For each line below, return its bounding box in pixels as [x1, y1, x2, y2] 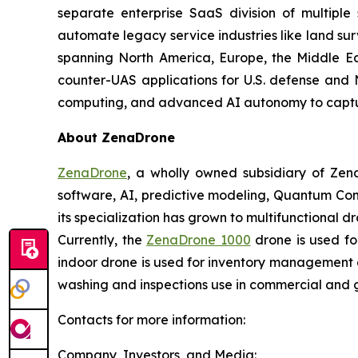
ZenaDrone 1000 [146, 232, 251, 248]
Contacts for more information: [58, 312, 245, 328]
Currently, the [58, 232, 147, 248]
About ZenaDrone [58, 129, 175, 145]
